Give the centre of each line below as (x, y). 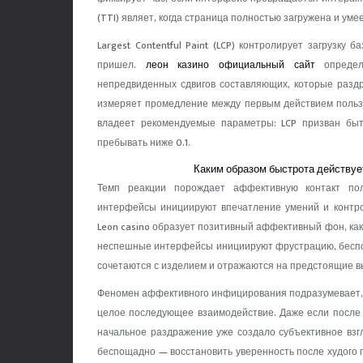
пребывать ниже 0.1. (144, 143)
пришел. (122, 65)
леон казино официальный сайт (230, 65)
